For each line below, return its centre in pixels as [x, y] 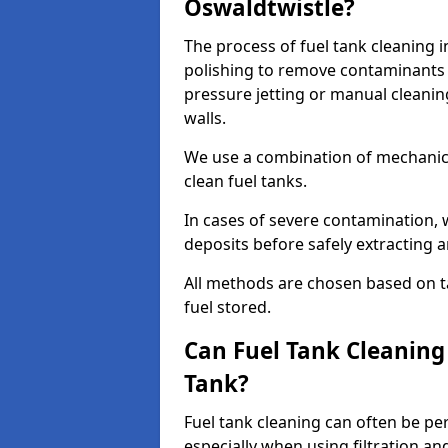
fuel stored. [227, 307]
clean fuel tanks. [247, 181]
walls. [207, 118]
